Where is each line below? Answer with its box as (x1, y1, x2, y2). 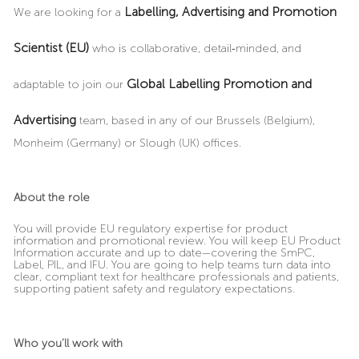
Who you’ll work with (13, 336, 123, 350)
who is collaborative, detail (88, 41, 232, 55)
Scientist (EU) (13, 39, 89, 55)
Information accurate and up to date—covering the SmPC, (13, 245, 315, 260)
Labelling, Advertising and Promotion (123, 3, 337, 19)
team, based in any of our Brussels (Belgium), (75, 113, 315, 127)
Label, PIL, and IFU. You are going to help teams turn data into (13, 257, 331, 272)
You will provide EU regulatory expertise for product (13, 221, 288, 236)
